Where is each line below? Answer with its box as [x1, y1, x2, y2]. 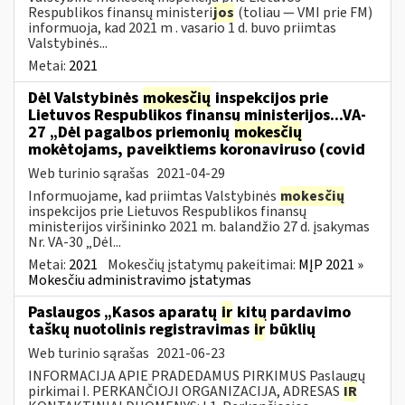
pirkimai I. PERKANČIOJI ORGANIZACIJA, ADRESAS [28, 381, 343, 401]
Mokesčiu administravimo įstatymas [28, 269, 251, 290]
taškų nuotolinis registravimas [28, 317, 253, 341]
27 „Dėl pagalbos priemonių [28, 120, 233, 144]
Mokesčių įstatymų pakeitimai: [108, 254, 298, 275]
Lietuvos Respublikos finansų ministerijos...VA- [28, 103, 366, 127]
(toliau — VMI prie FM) [235, 2, 372, 23]
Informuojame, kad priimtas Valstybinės [28, 185, 279, 206]
